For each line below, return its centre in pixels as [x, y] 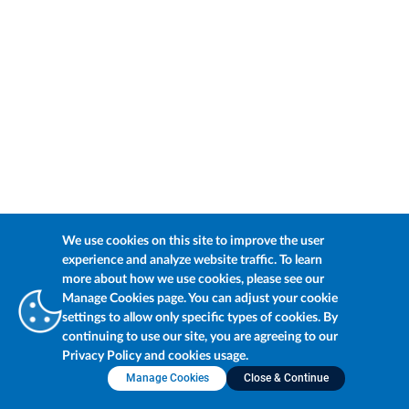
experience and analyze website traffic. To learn [192, 260]
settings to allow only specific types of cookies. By [200, 318]
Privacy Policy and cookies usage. [155, 356]
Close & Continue [286, 378]
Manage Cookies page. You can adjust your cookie [200, 299]
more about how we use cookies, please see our [193, 279]
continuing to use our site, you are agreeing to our [200, 337]
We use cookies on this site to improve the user [193, 241]
